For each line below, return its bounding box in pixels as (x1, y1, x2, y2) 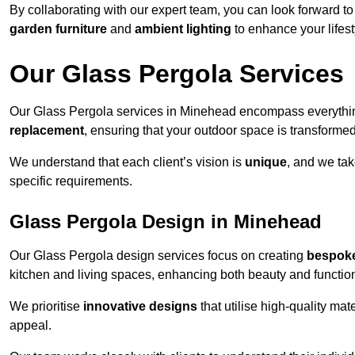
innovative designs (83, 300, 197, 314)
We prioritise (10, 300, 83, 314)
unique (245, 155, 287, 170)
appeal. (10, 319, 52, 333)
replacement (10, 124, 84, 138)
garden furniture (10, 22, 107, 36)
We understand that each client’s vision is (10, 155, 245, 170)
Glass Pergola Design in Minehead (10, 211, 322, 233)
